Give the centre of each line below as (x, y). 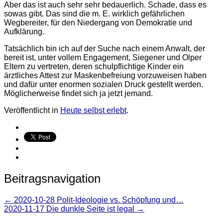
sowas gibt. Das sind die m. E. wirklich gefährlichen (94, 13)
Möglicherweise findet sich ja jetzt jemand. (78, 93)
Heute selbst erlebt (93, 110)
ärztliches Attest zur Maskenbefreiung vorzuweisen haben (105, 75)
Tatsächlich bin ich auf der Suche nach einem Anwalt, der (105, 48)
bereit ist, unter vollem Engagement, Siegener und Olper (103, 57)
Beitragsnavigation (52, 178)
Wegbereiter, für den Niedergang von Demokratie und (98, 22)
